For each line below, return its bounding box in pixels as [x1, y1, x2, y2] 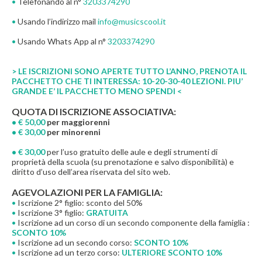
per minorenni [47, 127, 101, 137]
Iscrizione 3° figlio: [16, 208, 86, 218]
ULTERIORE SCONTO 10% [122, 247, 222, 258]
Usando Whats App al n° [16, 36, 108, 47]
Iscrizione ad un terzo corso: [18, 247, 122, 258]
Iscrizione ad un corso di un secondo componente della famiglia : [16, 218, 250, 228]
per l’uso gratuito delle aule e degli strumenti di [47, 147, 218, 157]
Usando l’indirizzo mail [16, 16, 98, 27]
